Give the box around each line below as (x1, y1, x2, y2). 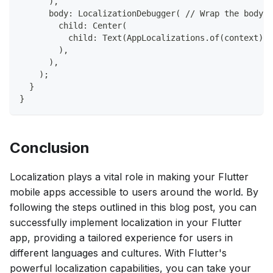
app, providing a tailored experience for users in (10, 232, 233, 244)
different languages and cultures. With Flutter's (10, 247, 227, 260)
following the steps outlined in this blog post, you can (10, 201, 257, 214)
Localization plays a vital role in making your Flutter (10, 171, 249, 183)
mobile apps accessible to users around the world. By (10, 186, 258, 199)
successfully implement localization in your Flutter (10, 216, 242, 229)
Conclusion (10, 139, 90, 157)
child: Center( (19, 21, 127, 31)
